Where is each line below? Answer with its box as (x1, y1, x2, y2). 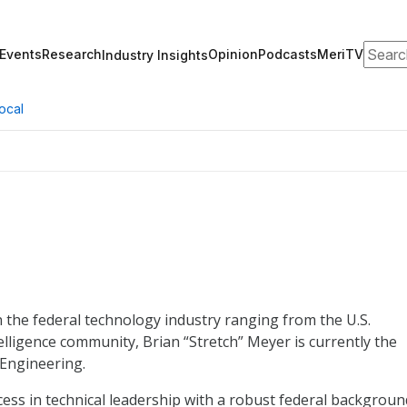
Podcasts (258, 46, 317, 62)
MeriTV (317, 46, 363, 62)
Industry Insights (102, 46, 208, 63)
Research (42, 46, 102, 62)
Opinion (208, 46, 258, 62)
